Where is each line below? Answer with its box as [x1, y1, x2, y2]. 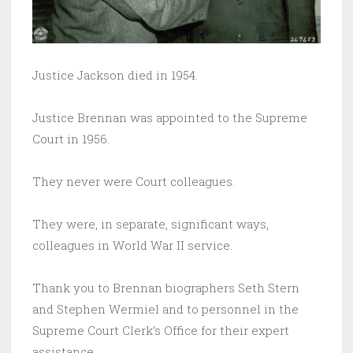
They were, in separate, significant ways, [32, 216, 269, 232]
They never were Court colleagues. [32, 173, 235, 190]
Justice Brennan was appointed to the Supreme [32, 110, 307, 126]
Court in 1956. [32, 131, 110, 147]
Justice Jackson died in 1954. [32, 67, 198, 84]
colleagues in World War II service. [32, 237, 232, 254]
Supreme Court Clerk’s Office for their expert [32, 322, 289, 339]
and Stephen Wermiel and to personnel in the [32, 301, 299, 318]
